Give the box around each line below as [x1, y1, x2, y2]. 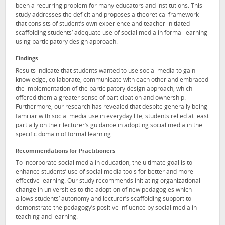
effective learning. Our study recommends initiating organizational [16, 178, 200, 185]
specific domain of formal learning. [16, 131, 113, 138]
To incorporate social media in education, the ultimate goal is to [16, 160, 192, 167]
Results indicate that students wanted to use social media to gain [16, 68, 195, 74]
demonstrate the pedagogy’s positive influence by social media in [16, 205, 197, 212]
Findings [16, 56, 38, 62]
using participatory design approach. [16, 39, 118, 45]
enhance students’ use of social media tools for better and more [16, 169, 193, 176]
